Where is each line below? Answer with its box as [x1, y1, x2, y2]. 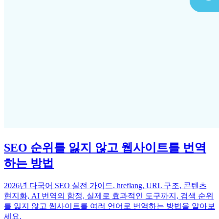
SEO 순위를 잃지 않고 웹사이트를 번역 [4, 141, 206, 154]
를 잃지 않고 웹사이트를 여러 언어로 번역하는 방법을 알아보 [4, 202, 215, 210]
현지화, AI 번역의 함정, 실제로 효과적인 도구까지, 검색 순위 [4, 192, 214, 200]
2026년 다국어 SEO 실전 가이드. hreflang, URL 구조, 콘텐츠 [4, 181, 207, 190]
